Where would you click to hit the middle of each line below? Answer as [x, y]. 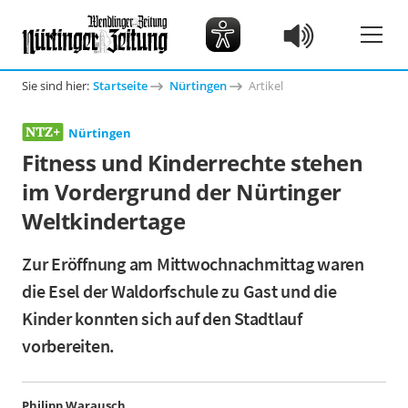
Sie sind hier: [56, 86]
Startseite [120, 86]
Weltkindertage [104, 221]
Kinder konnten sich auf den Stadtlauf [162, 318]
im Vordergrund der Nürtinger [182, 192]
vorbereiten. [68, 346]
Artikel [266, 86]
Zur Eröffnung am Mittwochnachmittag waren [193, 264]
